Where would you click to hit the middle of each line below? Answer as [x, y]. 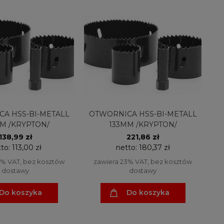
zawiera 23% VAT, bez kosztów [143, 161]
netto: [127, 147]
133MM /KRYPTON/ [143, 124]
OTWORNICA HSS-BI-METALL [143, 114]
